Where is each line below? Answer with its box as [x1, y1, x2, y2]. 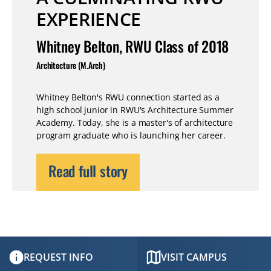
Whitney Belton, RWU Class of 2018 [36, 35, 229, 57]
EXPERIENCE [36, 7, 141, 32]
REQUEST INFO [24, 250, 93, 264]
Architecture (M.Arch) [36, 59, 106, 72]
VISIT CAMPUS [161, 250, 227, 264]
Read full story [48, 160, 128, 182]
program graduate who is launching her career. [36, 129, 226, 142]
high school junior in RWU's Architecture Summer [36, 104, 233, 116]
